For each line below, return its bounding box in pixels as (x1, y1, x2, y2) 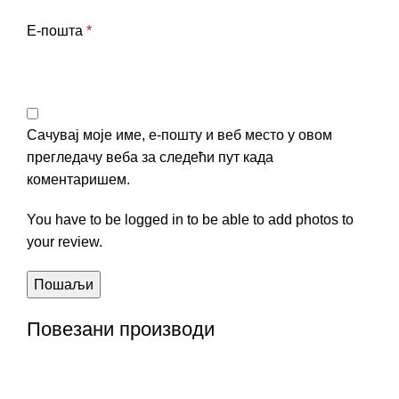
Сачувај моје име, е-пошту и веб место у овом (27, 126, 332, 142)
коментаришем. (27, 171, 130, 187)
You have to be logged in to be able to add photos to (27, 211, 354, 227)
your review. (27, 233, 102, 249)
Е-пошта (27, 22, 86, 38)
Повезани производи (27, 317, 215, 340)
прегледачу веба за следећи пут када (27, 149, 273, 165)
